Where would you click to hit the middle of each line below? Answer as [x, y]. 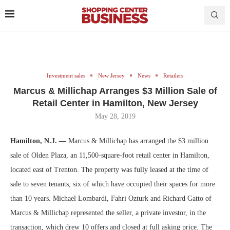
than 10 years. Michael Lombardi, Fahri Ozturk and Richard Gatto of [111, 198]
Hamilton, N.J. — [38, 141]
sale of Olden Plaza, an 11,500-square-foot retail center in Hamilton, [110, 155]
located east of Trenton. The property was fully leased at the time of [109, 169]
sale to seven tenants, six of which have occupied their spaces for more [113, 184]
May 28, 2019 [115, 116]
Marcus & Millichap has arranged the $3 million [137, 141]
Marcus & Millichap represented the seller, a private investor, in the [108, 213]
